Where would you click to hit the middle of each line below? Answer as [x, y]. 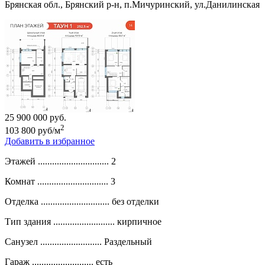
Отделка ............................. [57, 202]
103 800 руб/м [33, 131]
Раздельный [128, 242]
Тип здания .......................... [60, 222]
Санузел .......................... [53, 242]
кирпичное [139, 222]
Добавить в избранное [50, 141]
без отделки [135, 202]
